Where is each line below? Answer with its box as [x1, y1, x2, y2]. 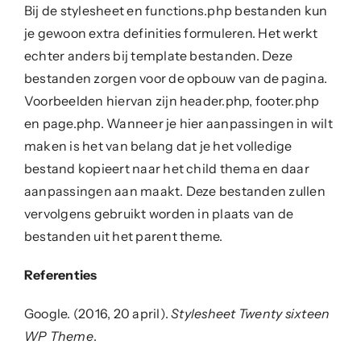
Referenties [23, 266, 98, 283]
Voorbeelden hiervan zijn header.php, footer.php [23, 92, 320, 109]
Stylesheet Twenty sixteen [171, 305, 330, 322]
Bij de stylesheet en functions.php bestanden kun [23, 2, 328, 19]
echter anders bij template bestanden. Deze [23, 47, 293, 64]
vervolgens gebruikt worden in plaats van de [23, 205, 294, 222]
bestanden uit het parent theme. [23, 227, 223, 244]
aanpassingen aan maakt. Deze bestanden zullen [23, 182, 326, 199]
